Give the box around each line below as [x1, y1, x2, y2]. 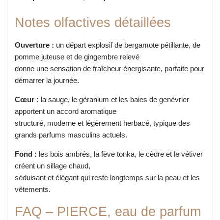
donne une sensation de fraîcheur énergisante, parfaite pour [14, 64, 204, 73]
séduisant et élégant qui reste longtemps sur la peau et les [14, 173, 200, 182]
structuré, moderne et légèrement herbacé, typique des [14, 119, 190, 128]
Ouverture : [14, 41, 54, 50]
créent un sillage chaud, [14, 162, 90, 170]
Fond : [14, 150, 37, 159]
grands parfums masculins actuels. [14, 131, 127, 139]
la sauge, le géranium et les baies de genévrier [38, 95, 189, 104]
